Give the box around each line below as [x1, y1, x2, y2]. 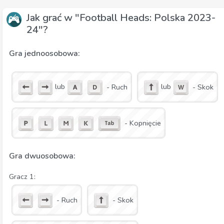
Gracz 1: [9, 171, 35, 182]
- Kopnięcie [124, 118, 161, 128]
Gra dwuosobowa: [9, 150, 75, 162]
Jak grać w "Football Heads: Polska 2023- [26, 11, 215, 24]
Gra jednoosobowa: [9, 48, 79, 59]
